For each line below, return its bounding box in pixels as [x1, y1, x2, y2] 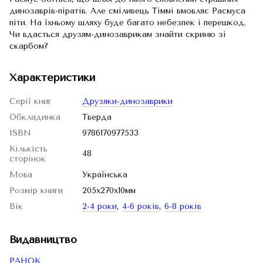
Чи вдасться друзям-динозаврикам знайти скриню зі [9, 29, 226, 39]
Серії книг [9, 96, 52, 106]
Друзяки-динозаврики [82, 96, 173, 106]
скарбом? [9, 41, 48, 51]
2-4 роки [82, 201, 117, 211]
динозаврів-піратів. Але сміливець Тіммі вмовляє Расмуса [9, 6, 245, 16]
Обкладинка [9, 112, 60, 122]
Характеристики [9, 71, 95, 84]
